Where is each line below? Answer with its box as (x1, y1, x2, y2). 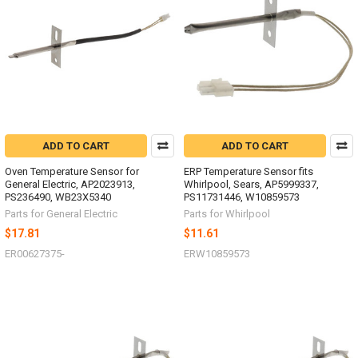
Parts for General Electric (5, 208, 117, 221)
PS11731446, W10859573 (184, 191, 300, 204)
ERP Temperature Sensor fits (184, 165, 313, 178)
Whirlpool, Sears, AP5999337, (184, 178, 319, 191)
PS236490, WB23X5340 (5, 191, 111, 204)
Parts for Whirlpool (184, 208, 270, 221)
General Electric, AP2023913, (5, 178, 135, 191)
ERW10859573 (184, 248, 250, 261)
